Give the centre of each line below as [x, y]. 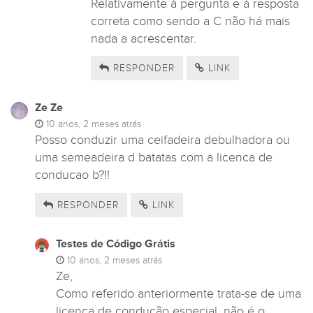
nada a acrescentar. [144, 38]
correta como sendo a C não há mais [190, 21]
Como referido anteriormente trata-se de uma [179, 293]
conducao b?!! [72, 175]
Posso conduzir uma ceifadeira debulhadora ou [162, 140]
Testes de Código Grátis [116, 243]
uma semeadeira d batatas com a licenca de [154, 158]
